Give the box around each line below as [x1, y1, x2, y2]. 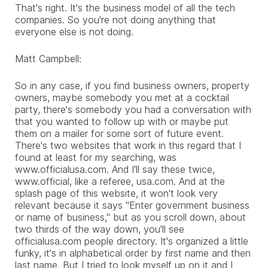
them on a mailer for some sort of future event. [15, 127, 224, 139]
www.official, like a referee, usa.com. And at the [15, 175, 225, 187]
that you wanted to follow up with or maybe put [15, 115, 229, 127]
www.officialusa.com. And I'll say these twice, [15, 163, 215, 175]
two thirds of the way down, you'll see [15, 223, 184, 235]
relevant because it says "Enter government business [15, 199, 249, 211]
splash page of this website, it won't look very [15, 187, 218, 199]
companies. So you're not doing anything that [15, 13, 216, 26]
